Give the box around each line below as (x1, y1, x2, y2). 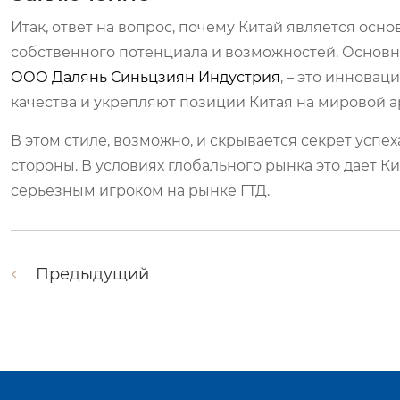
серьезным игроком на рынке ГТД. (11, 182, 270, 199)
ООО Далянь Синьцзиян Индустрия (11, 69, 280, 86)
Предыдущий (36, 264, 149, 284)
